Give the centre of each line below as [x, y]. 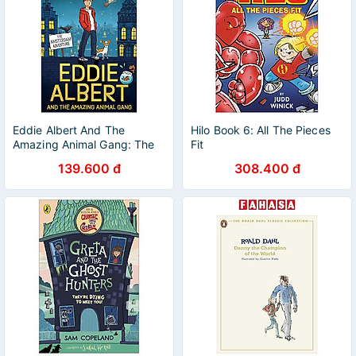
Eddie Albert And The [69, 130]
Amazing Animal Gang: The [84, 144]
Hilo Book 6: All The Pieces [261, 130]
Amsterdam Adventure [72, 159]
